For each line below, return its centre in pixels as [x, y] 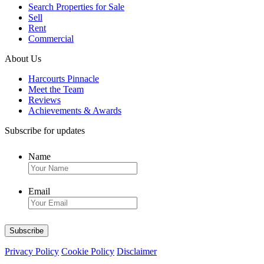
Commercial [51, 39]
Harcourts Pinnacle [64, 79]
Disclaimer [137, 252]
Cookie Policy [88, 252]
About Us [23, 59]
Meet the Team [56, 90]
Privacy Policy [32, 252]
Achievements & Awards [75, 111]
